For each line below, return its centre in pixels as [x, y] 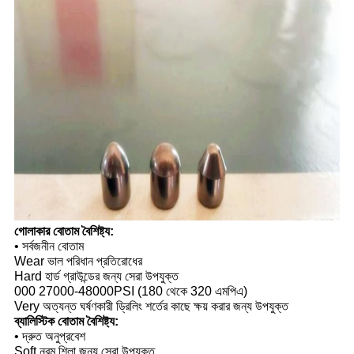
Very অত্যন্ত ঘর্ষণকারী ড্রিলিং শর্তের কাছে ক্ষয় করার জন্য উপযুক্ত [151, 307]
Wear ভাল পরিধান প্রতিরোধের [78, 262]
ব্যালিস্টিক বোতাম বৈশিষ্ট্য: [66, 322]
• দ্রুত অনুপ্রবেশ [49, 337]
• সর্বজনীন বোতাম [49, 247]
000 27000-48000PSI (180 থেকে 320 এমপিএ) [130, 292]
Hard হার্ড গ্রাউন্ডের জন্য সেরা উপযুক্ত [96, 277]
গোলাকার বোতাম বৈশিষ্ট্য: [64, 232]
